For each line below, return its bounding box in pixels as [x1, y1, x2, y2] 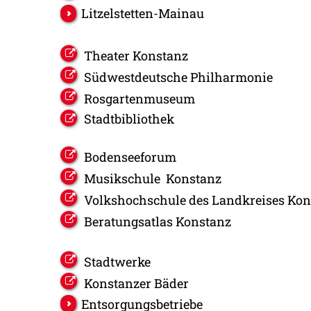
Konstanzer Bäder [84, 274, 189, 292]
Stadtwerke [84, 253, 151, 270]
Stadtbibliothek [84, 110, 174, 127]
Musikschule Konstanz [84, 169, 221, 187]
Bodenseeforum [84, 148, 176, 165]
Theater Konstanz [84, 47, 188, 64]
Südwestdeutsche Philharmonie [84, 68, 273, 85]
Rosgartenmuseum [84, 90, 195, 107]
